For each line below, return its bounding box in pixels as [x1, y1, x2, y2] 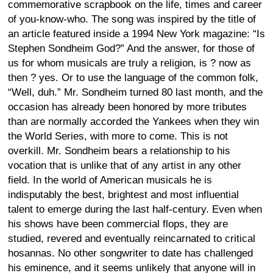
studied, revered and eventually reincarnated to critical [8, 232, 255, 244]
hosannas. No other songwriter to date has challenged [8, 247, 253, 259]
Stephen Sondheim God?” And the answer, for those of [8, 42, 255, 54]
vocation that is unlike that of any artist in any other [8, 159, 241, 171]
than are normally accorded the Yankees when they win [8, 115, 259, 127]
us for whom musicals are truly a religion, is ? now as [8, 57, 251, 69]
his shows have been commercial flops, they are [8, 218, 228, 230]
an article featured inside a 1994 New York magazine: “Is [8, 27, 265, 40]
